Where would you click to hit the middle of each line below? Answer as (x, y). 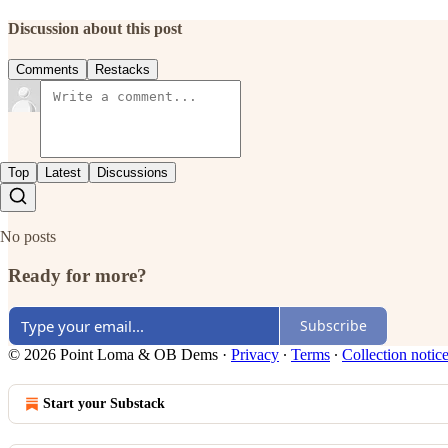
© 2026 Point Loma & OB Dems (113, 354)
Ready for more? (77, 276)
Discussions (132, 173)
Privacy (255, 354)
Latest (63, 173)
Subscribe (333, 326)
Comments (47, 70)
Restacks (122, 70)
